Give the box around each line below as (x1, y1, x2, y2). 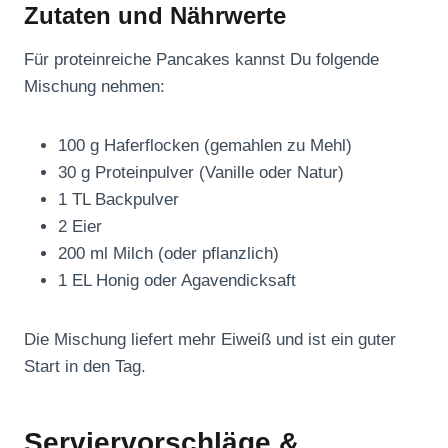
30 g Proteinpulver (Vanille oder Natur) (58, 163, 344, 183)
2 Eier (58, 217, 102, 237)
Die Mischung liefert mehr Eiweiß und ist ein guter (24, 330, 396, 350)
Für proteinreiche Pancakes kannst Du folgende (24, 50, 379, 70)
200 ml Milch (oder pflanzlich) (58, 244, 279, 264)
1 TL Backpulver (58, 190, 179, 210)
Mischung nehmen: (24, 77, 165, 97)
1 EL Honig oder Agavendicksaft (58, 271, 296, 291)
